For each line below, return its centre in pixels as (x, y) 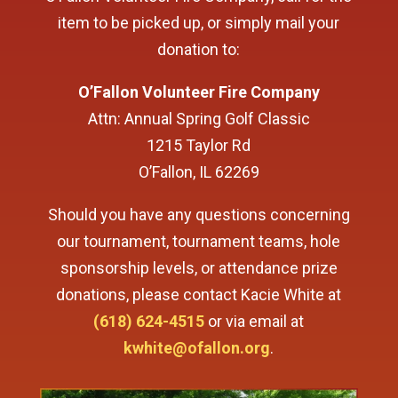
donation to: (199, 49)
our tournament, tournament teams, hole (199, 241)
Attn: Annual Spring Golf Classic (199, 118)
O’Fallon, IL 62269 (199, 171)
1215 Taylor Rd (199, 145)
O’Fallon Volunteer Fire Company (199, 92)
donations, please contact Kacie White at (199, 294)
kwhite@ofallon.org (197, 347)
